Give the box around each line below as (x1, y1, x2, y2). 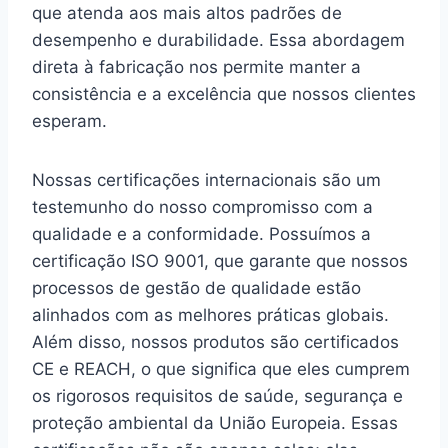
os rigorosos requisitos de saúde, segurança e (32, 385, 403, 406)
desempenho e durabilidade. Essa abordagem (32, 29, 405, 50)
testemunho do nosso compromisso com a (32, 196, 373, 217)
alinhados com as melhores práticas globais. (32, 304, 389, 325)
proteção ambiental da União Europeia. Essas (32, 412, 398, 433)
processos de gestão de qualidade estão (32, 277, 361, 298)
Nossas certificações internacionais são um (32, 169, 381, 190)
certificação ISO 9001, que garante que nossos (32, 250, 408, 271)
